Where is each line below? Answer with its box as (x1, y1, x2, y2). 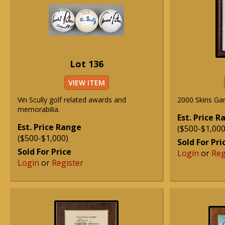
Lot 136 (69, 58, 103, 70)
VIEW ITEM (68, 78, 105, 87)
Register (52, 157, 83, 168)
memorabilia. (18, 104, 60, 114)
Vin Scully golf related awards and (18, 95, 126, 104)
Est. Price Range (18, 122, 81, 133)
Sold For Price (18, 146, 71, 157)
